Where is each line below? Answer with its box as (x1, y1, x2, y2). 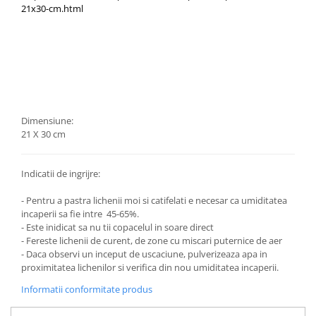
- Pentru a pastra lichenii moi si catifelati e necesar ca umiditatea (21, 194, 287, 207)
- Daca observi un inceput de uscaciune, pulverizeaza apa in (21, 248, 267, 260)
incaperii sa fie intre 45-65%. (21, 207, 139, 220)
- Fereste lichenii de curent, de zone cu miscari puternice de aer (21, 234, 282, 247)
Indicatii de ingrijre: (21, 167, 100, 180)
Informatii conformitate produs (21, 283, 152, 296)
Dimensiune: (21, 114, 75, 127)
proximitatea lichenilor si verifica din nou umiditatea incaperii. (21, 261, 279, 274)
